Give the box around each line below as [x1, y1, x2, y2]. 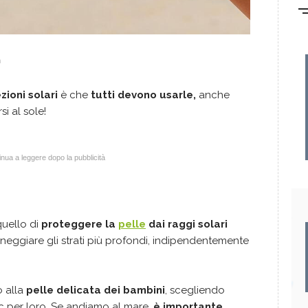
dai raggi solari [146, 217, 228, 230]
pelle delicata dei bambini [26, 283, 165, 296]
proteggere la [41, 217, 118, 230]
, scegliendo [165, 283, 225, 296]
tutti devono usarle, [91, 88, 199, 101]
